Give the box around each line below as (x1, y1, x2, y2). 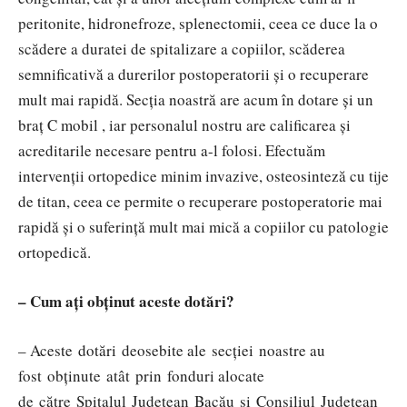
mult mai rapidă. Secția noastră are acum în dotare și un (18, 88, 373, 110)
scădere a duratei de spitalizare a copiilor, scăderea (18, 37, 345, 59)
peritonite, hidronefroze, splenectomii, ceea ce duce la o (18, 12, 378, 34)
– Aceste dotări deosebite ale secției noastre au (18, 339, 325, 361)
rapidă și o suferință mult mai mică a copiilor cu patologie (18, 215, 389, 237)
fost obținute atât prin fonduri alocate (18, 364, 264, 386)
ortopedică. (18, 241, 91, 263)
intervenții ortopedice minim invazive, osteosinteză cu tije (18, 164, 389, 186)
